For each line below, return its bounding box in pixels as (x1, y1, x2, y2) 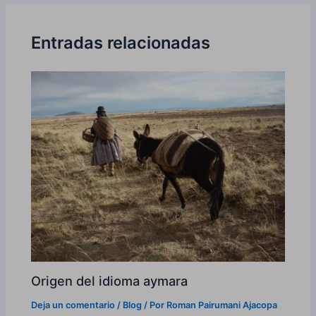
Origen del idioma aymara (31, 273, 188, 289)
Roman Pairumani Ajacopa (166, 300, 278, 311)
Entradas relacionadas (31, 32, 211, 54)
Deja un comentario (31, 300, 116, 311)
